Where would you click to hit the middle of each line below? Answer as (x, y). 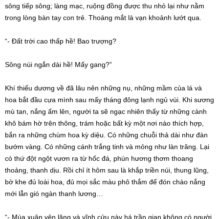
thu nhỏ (154, 6)
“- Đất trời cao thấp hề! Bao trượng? (61, 41)
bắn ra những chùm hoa (43, 135)
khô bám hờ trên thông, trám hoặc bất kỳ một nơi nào (89, 123)
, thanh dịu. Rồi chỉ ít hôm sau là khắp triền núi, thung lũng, (118, 170)
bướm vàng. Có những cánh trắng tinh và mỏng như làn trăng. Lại (107, 147)
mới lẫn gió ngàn (32, 194)
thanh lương (77, 194)
